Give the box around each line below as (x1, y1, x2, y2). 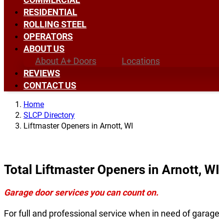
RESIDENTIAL (23, 7, 77, 18)
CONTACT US (23, 80, 76, 91)
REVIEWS (23, 68, 60, 79)
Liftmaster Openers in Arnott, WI (23, 121, 133, 131)
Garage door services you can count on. (4, 187, 158, 198)
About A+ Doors (35, 56, 96, 66)
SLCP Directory (23, 110, 75, 120)
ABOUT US (23, 44, 65, 54)
